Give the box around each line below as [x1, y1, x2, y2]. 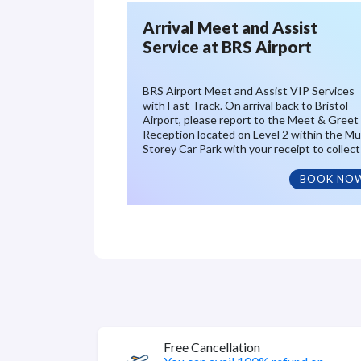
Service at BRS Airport [143, 37, 312, 56]
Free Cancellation [163, 339, 260, 355]
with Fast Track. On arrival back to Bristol [143, 98, 348, 112]
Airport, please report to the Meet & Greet [143, 113, 359, 127]
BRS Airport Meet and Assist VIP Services [143, 84, 355, 98]
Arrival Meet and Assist [143, 18, 317, 37]
